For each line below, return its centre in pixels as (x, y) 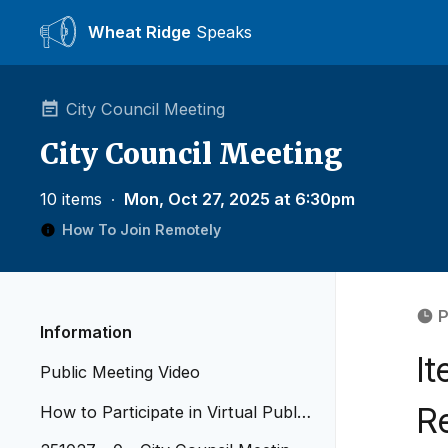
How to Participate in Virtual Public (174, 412)
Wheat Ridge (139, 32)
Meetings (74, 436)
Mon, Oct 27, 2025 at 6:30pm (239, 199)
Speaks (221, 32)
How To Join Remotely (141, 229)
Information (86, 332)
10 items (73, 199)
